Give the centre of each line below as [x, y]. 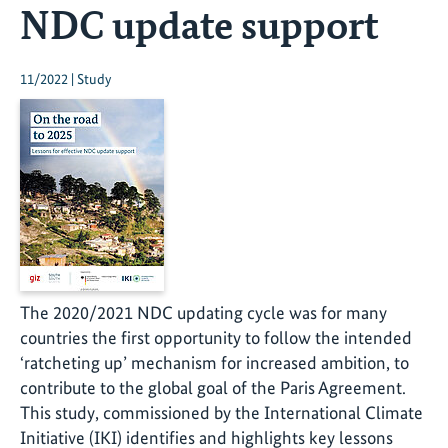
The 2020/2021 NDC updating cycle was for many [203, 313]
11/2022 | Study [65, 79]
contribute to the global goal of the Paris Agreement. [213, 388]
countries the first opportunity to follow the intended [216, 338]
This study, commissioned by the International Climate [221, 413]
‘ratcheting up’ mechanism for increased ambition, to [214, 363]
